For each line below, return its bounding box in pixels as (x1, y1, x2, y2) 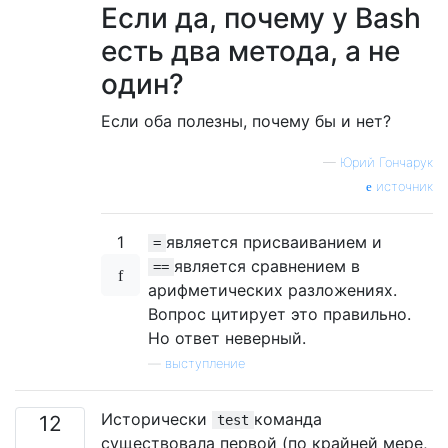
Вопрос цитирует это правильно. (148, 303, 411, 324)
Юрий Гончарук (340, 154, 433, 170)
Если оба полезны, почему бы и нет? (101, 110, 391, 131)
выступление (165, 355, 245, 371)
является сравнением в (174, 255, 360, 276)
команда (254, 408, 322, 429)
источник (372, 178, 433, 194)
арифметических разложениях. (148, 279, 397, 300)
